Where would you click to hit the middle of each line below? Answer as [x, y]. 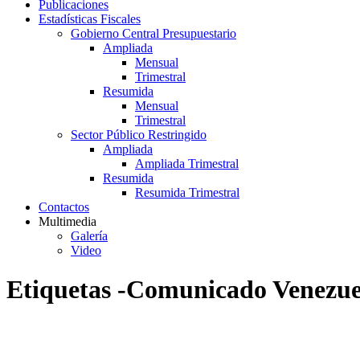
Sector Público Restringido [139, 135]
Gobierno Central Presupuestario [153, 33]
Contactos [64, 207]
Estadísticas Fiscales [90, 19]
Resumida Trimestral [187, 192]
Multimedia [67, 221]
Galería [89, 236]
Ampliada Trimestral [187, 164]
